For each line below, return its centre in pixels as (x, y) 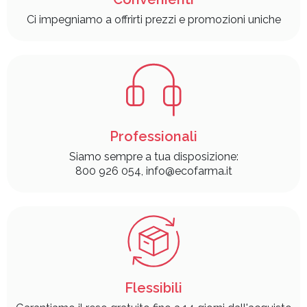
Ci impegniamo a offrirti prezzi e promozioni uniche (153, 20)
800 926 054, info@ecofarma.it (153, 171)
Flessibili (153, 287)
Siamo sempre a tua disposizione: (153, 156)
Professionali (153, 136)
